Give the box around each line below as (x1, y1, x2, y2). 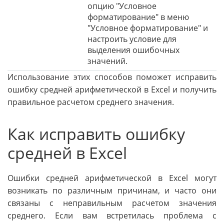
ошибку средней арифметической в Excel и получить (7, 83, 216, 95)
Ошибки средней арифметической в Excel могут (7, 172, 216, 184)
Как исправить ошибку (7, 122, 185, 144)
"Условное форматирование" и (87, 22, 208, 33)
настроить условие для (87, 33, 176, 44)
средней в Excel (7, 141, 127, 163)
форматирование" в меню (87, 11, 189, 22)
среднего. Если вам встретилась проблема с (7, 210, 216, 221)
